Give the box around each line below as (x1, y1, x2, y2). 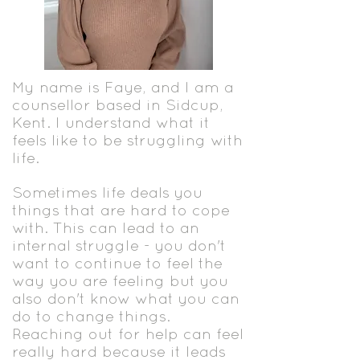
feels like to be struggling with (12, 131, 243, 149)
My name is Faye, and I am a (12, 78, 234, 96)
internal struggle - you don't (12, 236, 226, 254)
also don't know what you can (12, 289, 239, 307)
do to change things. (12, 307, 170, 325)
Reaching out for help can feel (12, 325, 243, 342)
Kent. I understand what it (12, 113, 210, 131)
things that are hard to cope (12, 201, 230, 219)
